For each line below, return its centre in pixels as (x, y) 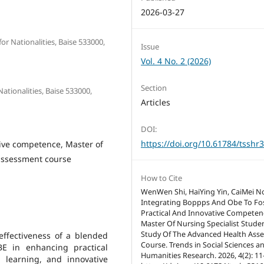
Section (154, 88)
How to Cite (161, 178)
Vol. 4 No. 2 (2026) (176, 61)
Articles (156, 102)
